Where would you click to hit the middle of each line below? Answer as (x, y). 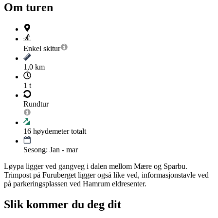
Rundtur (36, 104)
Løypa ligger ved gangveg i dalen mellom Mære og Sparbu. (96, 166)
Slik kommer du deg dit (63, 204)
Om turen (28, 8)
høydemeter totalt (59, 131)
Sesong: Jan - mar (51, 150)
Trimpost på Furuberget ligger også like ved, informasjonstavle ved (106, 175)
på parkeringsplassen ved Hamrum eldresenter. (75, 184)
